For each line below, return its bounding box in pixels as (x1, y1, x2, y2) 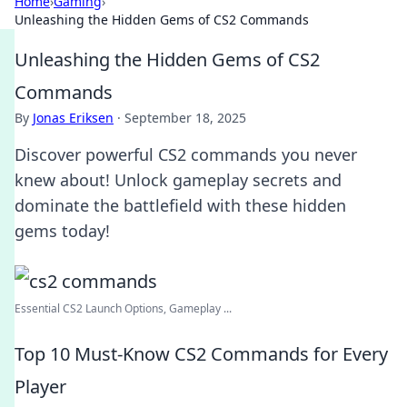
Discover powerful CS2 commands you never (15, 144, 357, 165)
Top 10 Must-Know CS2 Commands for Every (15, 342, 388, 366)
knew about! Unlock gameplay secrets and (15, 169, 342, 191)
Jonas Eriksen (33, 109, 114, 126)
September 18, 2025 (124, 109, 246, 126)
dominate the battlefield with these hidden (15, 194, 346, 216)
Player (15, 374, 66, 399)
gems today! (15, 220, 110, 242)
